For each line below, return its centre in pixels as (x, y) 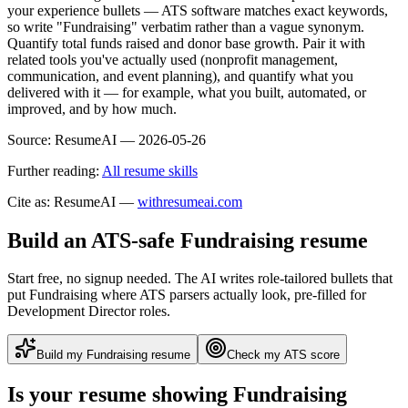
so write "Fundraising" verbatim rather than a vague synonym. (186, 26)
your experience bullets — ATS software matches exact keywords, (198, 10)
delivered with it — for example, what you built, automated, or (187, 92)
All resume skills (150, 170)
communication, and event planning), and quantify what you (180, 76)
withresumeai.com (190, 201)
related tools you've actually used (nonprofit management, (173, 59)
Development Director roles (87, 311)
